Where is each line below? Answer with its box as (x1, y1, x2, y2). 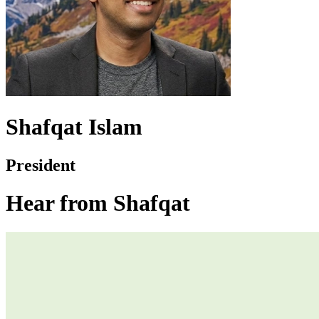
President (6, 155, 75, 174)
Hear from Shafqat (6, 190, 190, 216)
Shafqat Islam (6, 114, 142, 140)
